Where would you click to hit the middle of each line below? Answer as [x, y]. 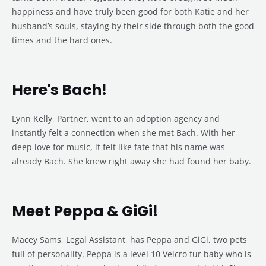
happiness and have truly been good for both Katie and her [130, 12]
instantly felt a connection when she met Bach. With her [123, 133]
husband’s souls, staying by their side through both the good [133, 26]
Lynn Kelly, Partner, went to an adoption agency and [116, 119]
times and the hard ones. [62, 40]
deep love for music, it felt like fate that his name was [118, 147]
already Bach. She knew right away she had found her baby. [132, 161]
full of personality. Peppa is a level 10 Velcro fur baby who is [132, 254]
